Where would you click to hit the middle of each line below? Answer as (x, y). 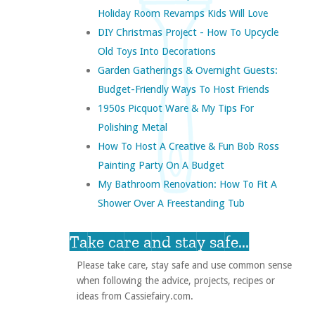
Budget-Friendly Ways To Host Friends (183, 89)
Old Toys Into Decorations (156, 51)
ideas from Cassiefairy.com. (135, 296)
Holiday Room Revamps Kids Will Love (182, 13)
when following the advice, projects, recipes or (175, 281)
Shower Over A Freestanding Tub (171, 203)
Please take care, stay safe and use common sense (184, 265)
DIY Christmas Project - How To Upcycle (188, 32)
